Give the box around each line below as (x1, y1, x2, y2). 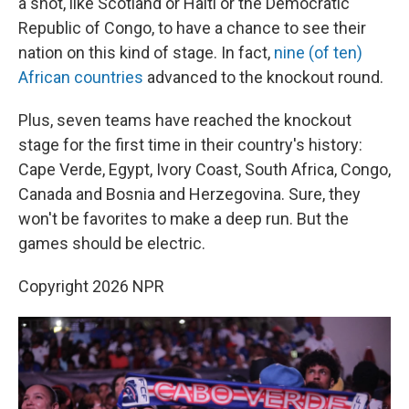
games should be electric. (18, 234, 205, 254)
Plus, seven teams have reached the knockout (18, 110, 351, 131)
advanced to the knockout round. (143, 68, 383, 88)
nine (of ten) (274, 43, 362, 63)
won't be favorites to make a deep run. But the (18, 209, 349, 229)
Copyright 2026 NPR (18, 277, 164, 297)
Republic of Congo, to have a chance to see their (18, 18, 366, 38)
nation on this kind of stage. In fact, (18, 43, 274, 63)
